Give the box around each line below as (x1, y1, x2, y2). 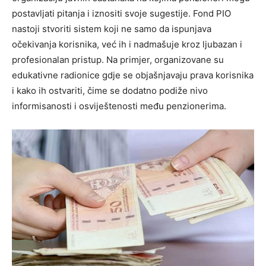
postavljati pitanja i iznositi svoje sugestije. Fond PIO (12, 8, 231, 20)
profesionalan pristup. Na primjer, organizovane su (12, 54, 224, 66)
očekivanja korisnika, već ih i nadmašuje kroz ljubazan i (12, 39, 242, 50)
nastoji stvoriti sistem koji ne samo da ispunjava (12, 23, 211, 35)
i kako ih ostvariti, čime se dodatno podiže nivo (12, 85, 208, 97)
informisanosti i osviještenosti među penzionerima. (12, 100, 226, 112)
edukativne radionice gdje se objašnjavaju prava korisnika (12, 69, 254, 81)
